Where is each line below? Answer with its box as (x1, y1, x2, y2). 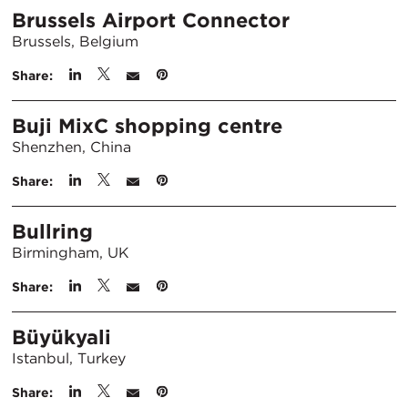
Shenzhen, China (12, 138, 131, 156)
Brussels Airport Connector (12, 8, 290, 32)
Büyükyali (12, 325, 111, 349)
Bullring (12, 219, 93, 243)
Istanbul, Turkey (12, 350, 126, 367)
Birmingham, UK (12, 244, 129, 261)
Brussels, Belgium (12, 33, 138, 50)
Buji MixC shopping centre (12, 114, 282, 138)
